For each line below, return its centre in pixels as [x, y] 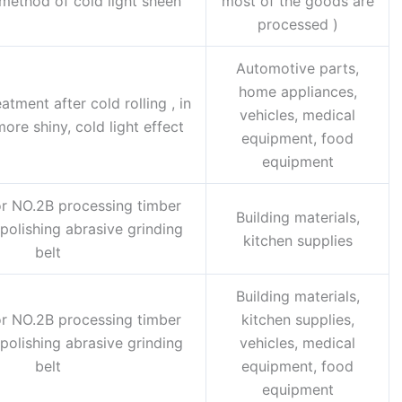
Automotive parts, [297, 69]
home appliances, [297, 92]
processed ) [297, 25]
